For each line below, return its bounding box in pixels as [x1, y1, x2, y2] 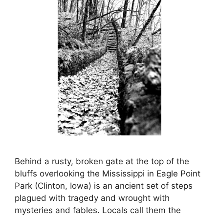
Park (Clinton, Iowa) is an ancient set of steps [15, 180, 193, 191]
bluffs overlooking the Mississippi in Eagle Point [15, 168, 200, 178]
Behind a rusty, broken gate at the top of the [15, 156, 189, 166]
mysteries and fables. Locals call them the [15, 205, 181, 215]
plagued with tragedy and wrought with [15, 193, 170, 203]
